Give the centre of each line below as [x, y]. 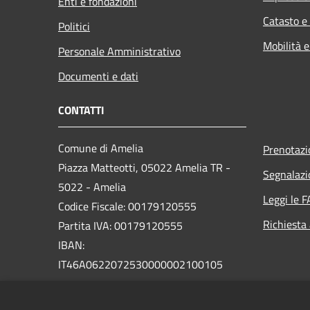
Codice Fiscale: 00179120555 [127, 207]
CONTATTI [81, 110]
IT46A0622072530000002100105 [140, 265]
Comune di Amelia [101, 148]
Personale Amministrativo [119, 52]
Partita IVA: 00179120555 [120, 226]
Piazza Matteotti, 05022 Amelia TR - [144, 168]
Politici [74, 27]
